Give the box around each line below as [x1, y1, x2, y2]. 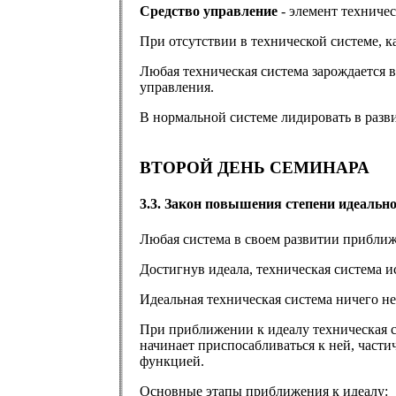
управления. [140, 80, 214, 95]
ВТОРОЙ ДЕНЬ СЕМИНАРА [140, 158, 369, 177]
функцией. [140, 353, 204, 369]
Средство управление [140, 4, 278, 19]
